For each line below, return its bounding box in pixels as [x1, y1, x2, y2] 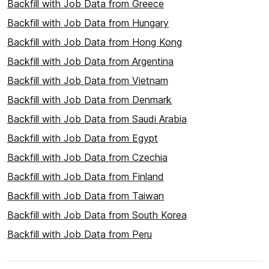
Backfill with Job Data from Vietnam [7, 74, 168, 87]
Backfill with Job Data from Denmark [7, 94, 172, 106]
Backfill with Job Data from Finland [7, 171, 164, 183]
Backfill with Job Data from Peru [7, 228, 152, 241]
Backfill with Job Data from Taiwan [7, 190, 164, 202]
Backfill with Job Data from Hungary [7, 17, 169, 29]
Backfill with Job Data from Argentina [7, 55, 174, 68]
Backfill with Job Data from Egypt [7, 132, 158, 145]
